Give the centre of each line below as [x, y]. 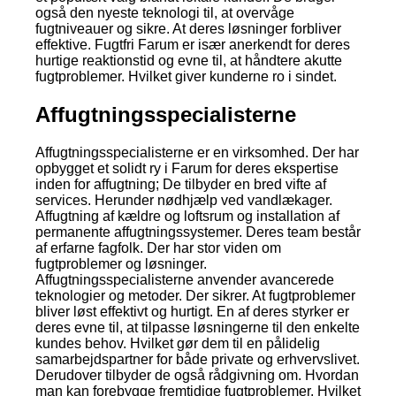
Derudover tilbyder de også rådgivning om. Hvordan [197, 375]
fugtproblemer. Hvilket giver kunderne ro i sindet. [186, 76]
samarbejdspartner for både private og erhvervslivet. [198, 359]
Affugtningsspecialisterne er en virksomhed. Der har [197, 152]
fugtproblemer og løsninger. [121, 263]
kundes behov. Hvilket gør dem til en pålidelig [178, 343]
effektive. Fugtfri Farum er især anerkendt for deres [193, 45]
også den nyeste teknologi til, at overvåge [165, 13]
